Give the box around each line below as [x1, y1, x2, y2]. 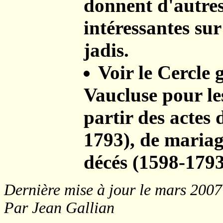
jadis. [84, 39, 129, 61]
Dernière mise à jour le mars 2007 [4, 181, 222, 199]
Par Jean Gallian [4, 199, 114, 217]
